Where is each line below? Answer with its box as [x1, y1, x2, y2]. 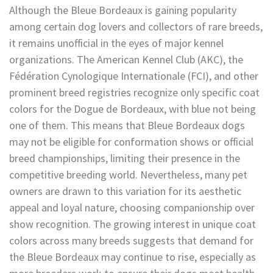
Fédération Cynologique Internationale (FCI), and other [9, 68, 258, 83]
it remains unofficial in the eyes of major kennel [9, 35, 224, 50]
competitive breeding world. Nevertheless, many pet [9, 167, 247, 182]
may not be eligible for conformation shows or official [9, 134, 253, 149]
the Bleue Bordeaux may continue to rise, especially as [9, 249, 256, 264]
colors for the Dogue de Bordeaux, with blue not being [9, 101, 256, 116]
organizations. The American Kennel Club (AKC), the [9, 52, 243, 66]
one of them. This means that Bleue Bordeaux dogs [9, 118, 245, 132]
